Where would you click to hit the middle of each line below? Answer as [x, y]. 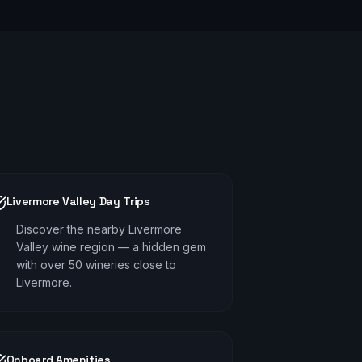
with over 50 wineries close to [96, 265]
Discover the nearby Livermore [99, 229]
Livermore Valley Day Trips [78, 201]
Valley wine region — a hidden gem [111, 247]
